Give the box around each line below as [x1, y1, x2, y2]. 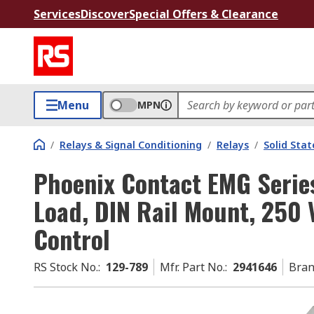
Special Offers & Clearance [129, 6, 278, 22]
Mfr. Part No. [160, 259, 225, 275]
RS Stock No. [34, 259, 98, 275]
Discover [81, 6, 129, 22]
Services [34, 6, 81, 22]
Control [34, 220, 110, 257]
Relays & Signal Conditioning [60, 138, 202, 151]
